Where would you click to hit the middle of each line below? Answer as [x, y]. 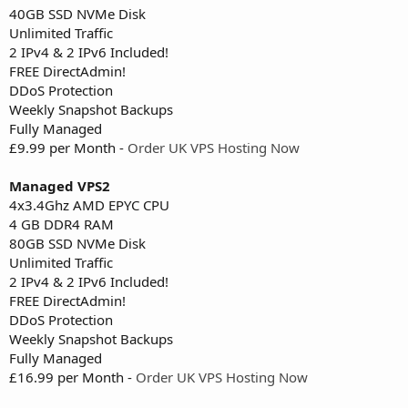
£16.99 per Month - [72, 377]
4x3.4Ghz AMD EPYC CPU [89, 204]
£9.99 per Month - [68, 147]
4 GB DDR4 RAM [61, 224]
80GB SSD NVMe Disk [77, 243]
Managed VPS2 [60, 185]
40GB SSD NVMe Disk [77, 13]
